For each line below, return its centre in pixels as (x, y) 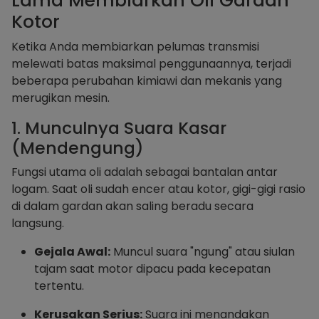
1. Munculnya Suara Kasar (119, 127)
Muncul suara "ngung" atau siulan (203, 251)
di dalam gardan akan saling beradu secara (132, 206)
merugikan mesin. (61, 98)
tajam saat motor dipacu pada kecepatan (152, 268)
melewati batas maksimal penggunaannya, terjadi (151, 63)
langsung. (38, 223)
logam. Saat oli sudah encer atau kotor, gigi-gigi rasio (158, 189)
